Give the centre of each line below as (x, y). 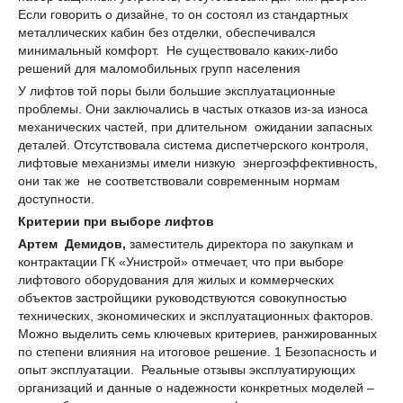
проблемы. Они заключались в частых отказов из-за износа (193, 108)
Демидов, (97, 243)
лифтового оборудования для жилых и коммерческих (176, 279)
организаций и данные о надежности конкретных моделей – (196, 387)
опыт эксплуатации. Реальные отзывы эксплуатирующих (187, 369)
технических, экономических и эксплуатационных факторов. (196, 315)
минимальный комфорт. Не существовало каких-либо (178, 50)
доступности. (62, 198)
